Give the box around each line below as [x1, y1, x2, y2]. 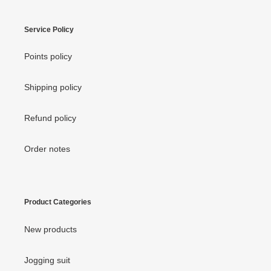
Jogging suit [24, 255, 70, 265]
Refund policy [24, 113, 76, 123]
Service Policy [24, 25, 74, 34]
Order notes [24, 144, 70, 154]
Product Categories [24, 198, 91, 207]
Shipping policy [24, 82, 82, 93]
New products [24, 224, 77, 234]
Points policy [24, 51, 72, 62]
